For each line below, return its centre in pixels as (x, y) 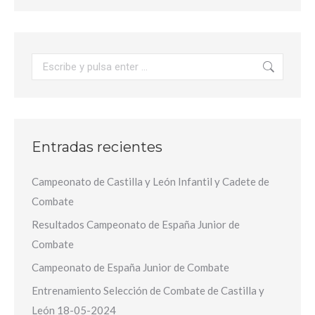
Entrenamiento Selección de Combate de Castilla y (148, 290)
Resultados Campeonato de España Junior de (136, 224)
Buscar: (49, 63)
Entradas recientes (97, 147)
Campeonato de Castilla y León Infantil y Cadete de (150, 181)
